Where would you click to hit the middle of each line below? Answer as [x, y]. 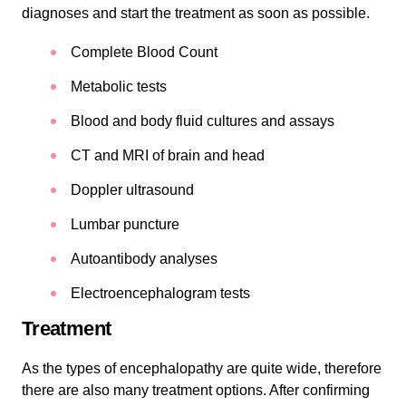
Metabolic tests [119, 86]
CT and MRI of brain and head [168, 155]
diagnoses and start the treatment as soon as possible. [196, 13]
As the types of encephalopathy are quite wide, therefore [202, 368]
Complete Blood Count [144, 52]
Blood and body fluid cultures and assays [203, 121]
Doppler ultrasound [132, 189]
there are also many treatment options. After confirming [196, 390]
